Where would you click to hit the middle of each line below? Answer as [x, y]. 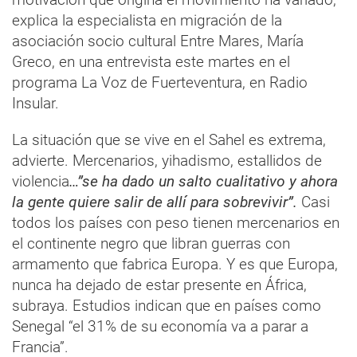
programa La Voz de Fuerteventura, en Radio [160, 83]
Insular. [35, 104]
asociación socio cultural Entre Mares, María [158, 41]
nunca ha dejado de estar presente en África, [159, 285]
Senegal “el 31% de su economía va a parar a [160, 327]
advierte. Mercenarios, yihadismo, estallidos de [167, 161]
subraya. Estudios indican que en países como [167, 306]
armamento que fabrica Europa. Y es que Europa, [175, 265]
